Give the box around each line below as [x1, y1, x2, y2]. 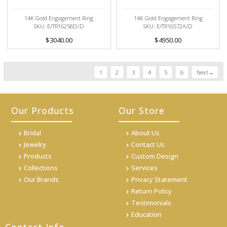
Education [131, 210, 162, 219]
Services [131, 163, 158, 173]
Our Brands [24, 175, 59, 184]
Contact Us [131, 140, 165, 149]
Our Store [119, 104, 165, 117]
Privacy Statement [131, 175, 187, 184]
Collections [24, 163, 58, 173]
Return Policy [131, 186, 172, 196]
